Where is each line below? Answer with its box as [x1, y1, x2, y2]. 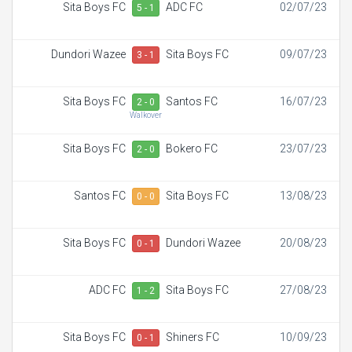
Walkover [130, 111, 162, 120]
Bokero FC [166, 141, 218, 155]
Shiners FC [166, 330, 219, 343]
